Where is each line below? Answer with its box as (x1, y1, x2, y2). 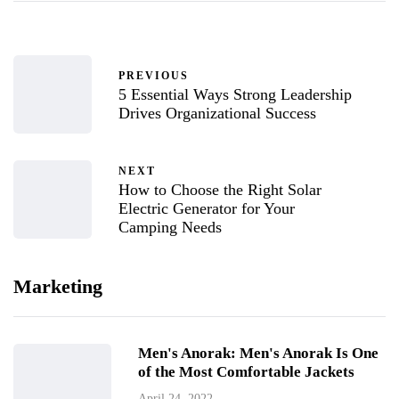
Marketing (13, 275, 102, 297)
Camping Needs (118, 218, 222, 236)
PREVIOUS (118, 69, 189, 82)
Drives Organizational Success (118, 103, 321, 122)
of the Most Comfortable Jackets (138, 363, 354, 380)
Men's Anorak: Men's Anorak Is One (138, 345, 379, 362)
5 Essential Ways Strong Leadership (118, 85, 352, 103)
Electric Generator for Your (118, 199, 295, 217)
